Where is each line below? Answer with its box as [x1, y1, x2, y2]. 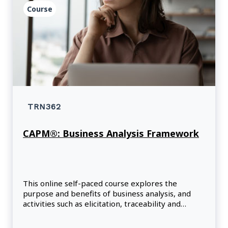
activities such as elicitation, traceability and [23, 198, 181, 209]
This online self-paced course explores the [23, 178, 177, 189]
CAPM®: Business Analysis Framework [23, 127, 199, 140]
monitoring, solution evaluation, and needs [23, 209, 177, 219]
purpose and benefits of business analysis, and [23, 188, 191, 199]
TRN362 [27, 102, 61, 112]
